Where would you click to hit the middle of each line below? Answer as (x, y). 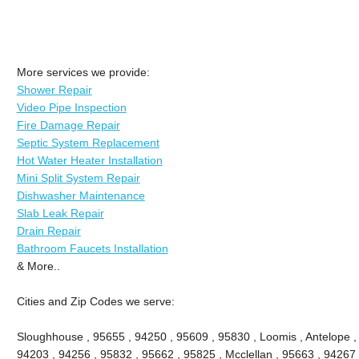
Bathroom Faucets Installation (92, 248)
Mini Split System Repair (78, 177)
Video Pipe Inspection (71, 107)
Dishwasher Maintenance (81, 195)
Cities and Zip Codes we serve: (95, 301)
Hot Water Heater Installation (89, 160)
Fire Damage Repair (68, 125)
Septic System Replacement (88, 142)
